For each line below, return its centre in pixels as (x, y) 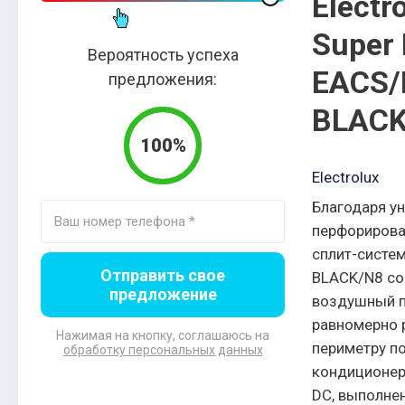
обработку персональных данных (163, 350)
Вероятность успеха (163, 55)
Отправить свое (163, 275)
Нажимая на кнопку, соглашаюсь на (163, 335)
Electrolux (345, 177)
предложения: (163, 79)
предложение (163, 294)
